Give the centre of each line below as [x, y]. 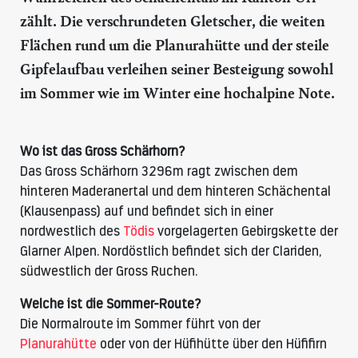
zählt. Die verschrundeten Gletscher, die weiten [173, 21]
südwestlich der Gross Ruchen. [109, 271]
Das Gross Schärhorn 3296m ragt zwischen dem [159, 171]
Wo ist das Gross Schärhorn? [102, 151]
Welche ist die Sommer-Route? [110, 304]
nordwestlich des [72, 231]
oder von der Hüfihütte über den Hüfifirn [212, 344]
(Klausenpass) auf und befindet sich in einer [147, 211]
